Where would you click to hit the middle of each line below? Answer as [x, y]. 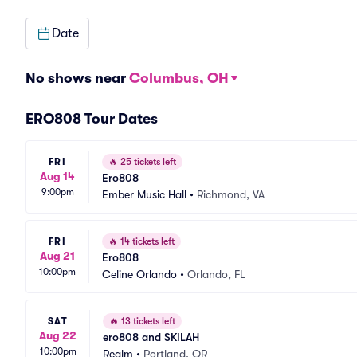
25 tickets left [147, 162]
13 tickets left [147, 321]
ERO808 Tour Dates [92, 119]
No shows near [77, 78]
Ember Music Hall [144, 194]
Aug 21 [57, 255]
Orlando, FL [216, 274]
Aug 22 [58, 335]
